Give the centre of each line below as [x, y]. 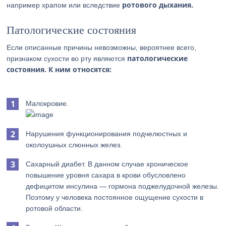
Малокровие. [47, 103]
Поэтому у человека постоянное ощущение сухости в [115, 197]
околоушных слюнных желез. [74, 145]
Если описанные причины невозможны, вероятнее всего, [102, 47]
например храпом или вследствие [65, 5]
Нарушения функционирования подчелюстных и [107, 134]
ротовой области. [54, 208]
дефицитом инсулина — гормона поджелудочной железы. [123, 186]
